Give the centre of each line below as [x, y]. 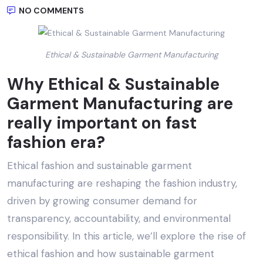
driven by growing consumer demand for [102, 201]
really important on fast [102, 123]
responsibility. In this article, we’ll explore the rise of [127, 236]
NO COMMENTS [50, 11]
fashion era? [56, 143]
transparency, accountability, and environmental [119, 219]
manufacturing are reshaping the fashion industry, [122, 183]
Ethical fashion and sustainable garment [100, 166]
